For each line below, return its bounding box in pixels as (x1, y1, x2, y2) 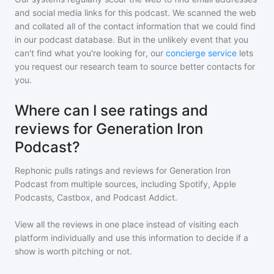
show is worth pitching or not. (15, 246, 132, 256)
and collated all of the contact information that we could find (15, 21, 256, 31)
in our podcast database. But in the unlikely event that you (15, 34, 248, 45)
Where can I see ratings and (15, 102, 208, 119)
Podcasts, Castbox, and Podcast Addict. (15, 192, 177, 202)
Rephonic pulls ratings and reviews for (15, 165, 169, 176)
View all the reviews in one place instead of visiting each (15, 219, 239, 229)
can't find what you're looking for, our (15, 48, 163, 58)
